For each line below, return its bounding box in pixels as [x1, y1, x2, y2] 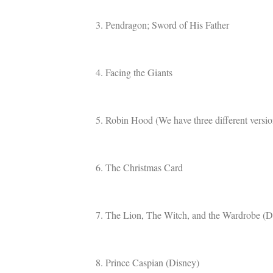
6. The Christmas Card [96, 161, 183, 174]
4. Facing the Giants [96, 66, 172, 79]
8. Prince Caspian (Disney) [96, 256, 199, 269]
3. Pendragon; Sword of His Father [96, 18, 229, 31]
